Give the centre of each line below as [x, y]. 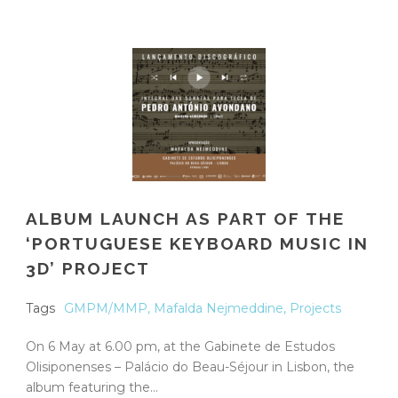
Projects [315, 308]
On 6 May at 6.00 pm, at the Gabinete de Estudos [180, 346]
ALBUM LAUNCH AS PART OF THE [185, 218]
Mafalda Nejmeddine [219, 308]
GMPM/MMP [106, 308]
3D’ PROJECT [88, 268]
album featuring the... [92, 387]
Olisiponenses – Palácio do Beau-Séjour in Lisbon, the [190, 366]
